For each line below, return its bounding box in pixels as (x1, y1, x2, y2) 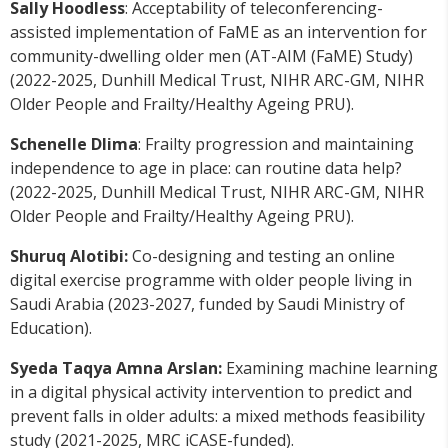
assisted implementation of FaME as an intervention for (10, 21, 427, 44)
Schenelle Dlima (10, 133, 138, 156)
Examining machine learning (222, 357, 438, 380)
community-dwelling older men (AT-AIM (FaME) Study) (10, 45, 413, 68)
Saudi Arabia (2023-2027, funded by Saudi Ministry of (10, 293, 405, 316)
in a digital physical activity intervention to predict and (10, 381, 412, 404)
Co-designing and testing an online (128, 245, 395, 268)
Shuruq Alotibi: (10, 245, 128, 268)
